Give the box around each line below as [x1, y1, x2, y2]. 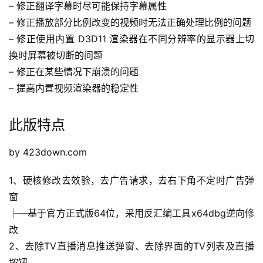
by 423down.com [9, 146, 87, 159]
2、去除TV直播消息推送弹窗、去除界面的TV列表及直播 [9, 240, 254, 252]
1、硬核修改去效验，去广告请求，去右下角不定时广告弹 [9, 174, 254, 187]
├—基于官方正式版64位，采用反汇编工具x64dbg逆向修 [9, 207, 254, 220]
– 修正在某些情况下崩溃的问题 [9, 66, 139, 78]
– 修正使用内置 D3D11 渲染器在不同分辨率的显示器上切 [9, 33, 254, 45]
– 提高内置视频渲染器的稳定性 [9, 82, 139, 95]
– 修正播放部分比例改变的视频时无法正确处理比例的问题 [9, 16, 251, 29]
